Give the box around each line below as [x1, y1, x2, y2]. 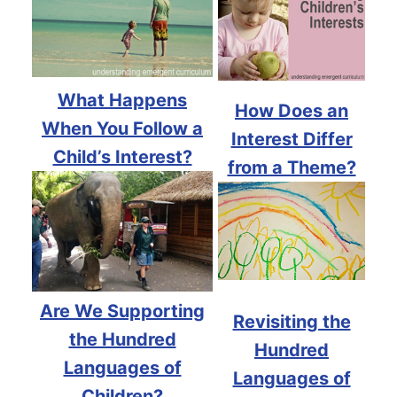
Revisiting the [232, 310, 351, 332]
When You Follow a [42, 117, 203, 139]
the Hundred [68, 328, 176, 350]
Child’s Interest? [52, 145, 192, 167]
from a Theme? [227, 156, 356, 178]
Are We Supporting [40, 300, 205, 322]
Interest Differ [230, 128, 353, 150]
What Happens [58, 89, 187, 111]
